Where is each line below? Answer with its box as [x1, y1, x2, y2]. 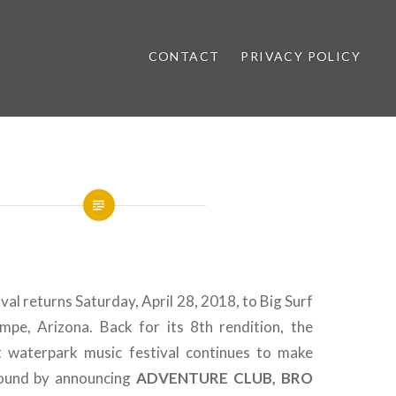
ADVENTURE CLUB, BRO [136, 368, 313, 387]
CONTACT [148, 49, 220, 64]
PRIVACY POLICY [240, 49, 361, 64]
